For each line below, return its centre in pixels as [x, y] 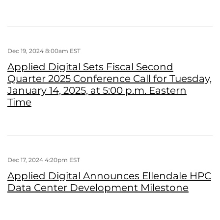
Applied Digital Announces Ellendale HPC [109, 176]
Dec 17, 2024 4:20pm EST [44, 160]
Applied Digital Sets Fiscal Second [90, 67]
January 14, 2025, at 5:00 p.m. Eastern [97, 90]
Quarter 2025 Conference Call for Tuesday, [110, 78]
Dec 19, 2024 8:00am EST [44, 51]
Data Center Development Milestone [98, 187]
